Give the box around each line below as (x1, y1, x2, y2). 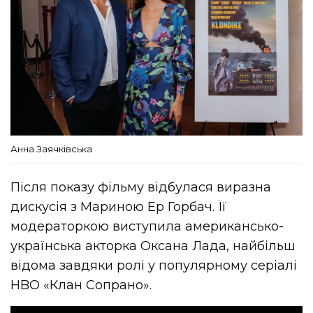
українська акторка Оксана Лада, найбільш (10, 238, 296, 254)
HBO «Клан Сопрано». (10, 277, 152, 293)
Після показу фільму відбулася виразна (10, 179, 272, 195)
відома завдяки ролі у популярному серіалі (10, 257, 298, 273)
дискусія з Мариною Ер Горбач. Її (10, 198, 227, 214)
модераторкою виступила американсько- (10, 218, 284, 234)
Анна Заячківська (10, 143, 92, 154)
